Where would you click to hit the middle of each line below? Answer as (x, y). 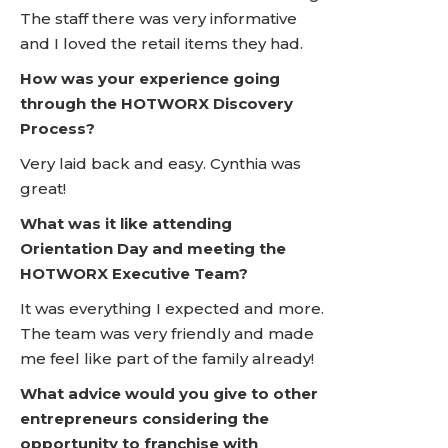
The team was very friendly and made (167, 333)
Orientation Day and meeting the (153, 248)
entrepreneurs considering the (144, 418)
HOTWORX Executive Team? (134, 273)
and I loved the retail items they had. (161, 43)
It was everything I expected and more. (172, 308)
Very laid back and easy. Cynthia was (160, 163)
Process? (57, 128)
